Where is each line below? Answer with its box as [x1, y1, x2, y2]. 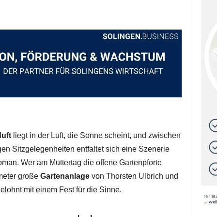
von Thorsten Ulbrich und [89, 172, 178, 180]
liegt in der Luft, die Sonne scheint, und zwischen [11, 131, 181, 139]
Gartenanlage [40, 172, 90, 180]
